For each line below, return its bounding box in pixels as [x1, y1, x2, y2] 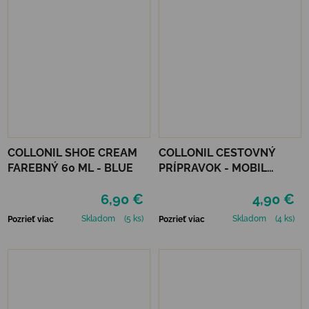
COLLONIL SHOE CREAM [8, 146, 137, 159]
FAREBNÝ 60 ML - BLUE [8, 161, 133, 175]
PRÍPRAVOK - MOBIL [159, 161, 267, 175]
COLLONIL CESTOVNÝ [159, 146, 276, 159]
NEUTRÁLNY [159, 176, 226, 190]
